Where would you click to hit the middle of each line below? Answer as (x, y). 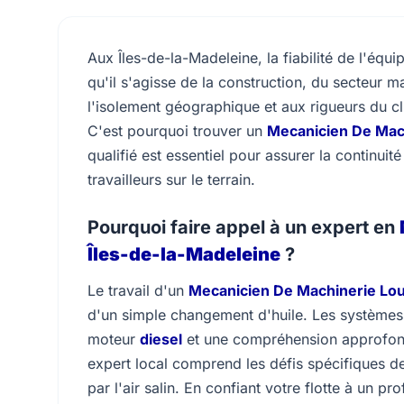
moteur (114, 339)
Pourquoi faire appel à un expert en (243, 227)
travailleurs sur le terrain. (171, 179)
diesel (161, 339)
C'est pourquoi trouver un (177, 131)
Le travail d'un (138, 290)
